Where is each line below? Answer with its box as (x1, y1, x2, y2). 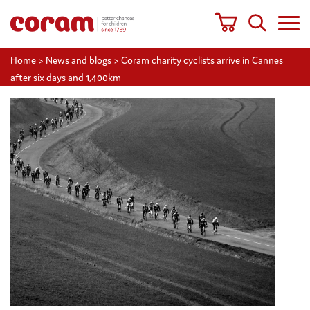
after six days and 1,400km (10, 71, 121, 84)
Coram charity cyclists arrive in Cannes (121, 54, 283, 66)
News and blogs (46, 54, 111, 66)
